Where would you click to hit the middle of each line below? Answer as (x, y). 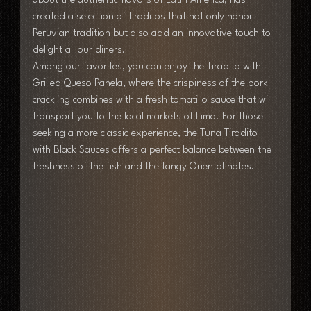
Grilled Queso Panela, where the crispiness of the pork (151, 84)
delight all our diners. (79, 51)
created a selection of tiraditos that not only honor (144, 17)
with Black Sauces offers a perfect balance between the (153, 151)
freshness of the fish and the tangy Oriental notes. (143, 167)
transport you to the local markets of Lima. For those (149, 117)
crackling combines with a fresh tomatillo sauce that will (153, 101)
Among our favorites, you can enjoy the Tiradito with (148, 67)
